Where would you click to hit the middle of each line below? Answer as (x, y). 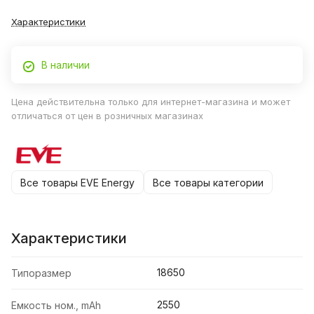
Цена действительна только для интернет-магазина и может (151, 102)
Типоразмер (41, 273)
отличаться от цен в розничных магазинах (107, 116)
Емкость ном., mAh (56, 306)
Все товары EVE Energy (77, 182)
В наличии (66, 65)
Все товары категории (208, 182)
